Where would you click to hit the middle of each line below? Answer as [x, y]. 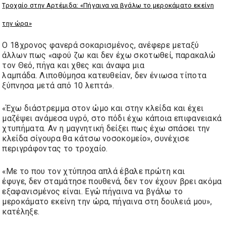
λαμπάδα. [21, 76]
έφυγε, [15, 182]
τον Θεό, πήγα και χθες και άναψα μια [73, 66]
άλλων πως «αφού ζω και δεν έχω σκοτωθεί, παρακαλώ [109, 55]
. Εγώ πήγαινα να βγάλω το [132, 192]
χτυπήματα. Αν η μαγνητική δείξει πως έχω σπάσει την [106, 129]
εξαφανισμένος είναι [42, 192]
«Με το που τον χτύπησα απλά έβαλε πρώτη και [94, 172]
